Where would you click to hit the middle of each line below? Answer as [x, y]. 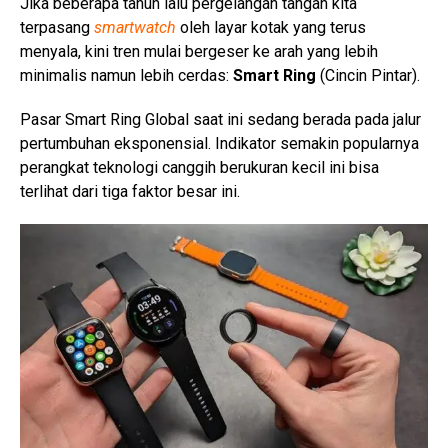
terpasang [57, 27]
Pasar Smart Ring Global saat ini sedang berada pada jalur [220, 119]
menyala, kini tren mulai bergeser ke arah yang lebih [199, 51]
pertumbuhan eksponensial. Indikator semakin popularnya [219, 143]
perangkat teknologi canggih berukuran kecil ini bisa [199, 167]
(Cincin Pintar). [368, 75]
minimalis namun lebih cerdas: [126, 75]
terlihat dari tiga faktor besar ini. [130, 191]
